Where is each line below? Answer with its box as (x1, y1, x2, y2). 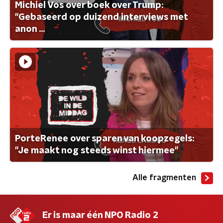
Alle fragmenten (132, 174, 196, 182)
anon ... (15, 24, 45, 34)
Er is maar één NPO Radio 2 (42, 211, 158, 220)
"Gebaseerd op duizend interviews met (15, 12, 188, 22)
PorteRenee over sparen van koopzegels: (15, 134, 195, 143)
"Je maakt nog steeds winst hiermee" (15, 146, 178, 155)
